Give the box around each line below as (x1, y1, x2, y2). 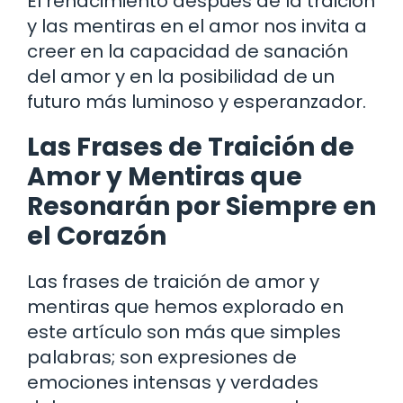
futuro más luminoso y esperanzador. (27, 88, 366, 114)
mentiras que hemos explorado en (27, 293, 344, 319)
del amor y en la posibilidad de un (27, 63, 335, 89)
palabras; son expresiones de (27, 344, 297, 370)
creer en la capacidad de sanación (27, 38, 348, 64)
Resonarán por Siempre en (27, 188, 376, 224)
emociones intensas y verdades (27, 369, 318, 395)
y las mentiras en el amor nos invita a (27, 13, 367, 39)
